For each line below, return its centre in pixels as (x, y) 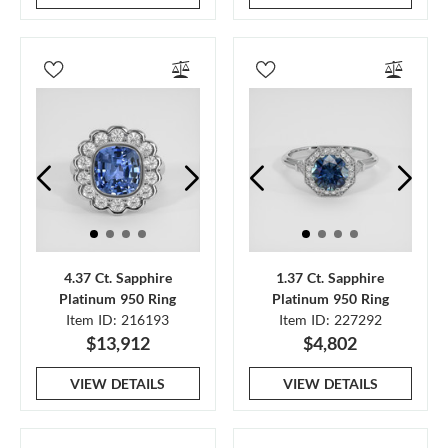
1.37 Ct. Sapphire (330, 277)
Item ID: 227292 (330, 319)
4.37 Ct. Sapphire (117, 277)
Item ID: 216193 (118, 319)
